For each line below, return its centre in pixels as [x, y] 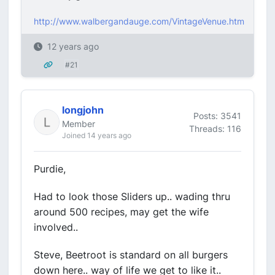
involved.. [56, 227]
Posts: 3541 [217, 115]
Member [79, 124]
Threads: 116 [215, 128]
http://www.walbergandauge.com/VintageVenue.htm [139, 21]
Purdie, [50, 169]
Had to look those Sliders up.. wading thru [132, 196]
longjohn [83, 110]
